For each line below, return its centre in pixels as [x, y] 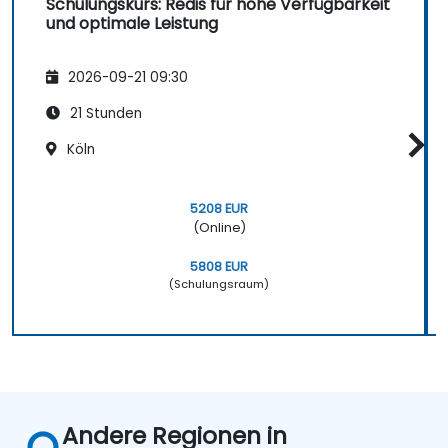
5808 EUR [219, 266]
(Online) [219, 227]
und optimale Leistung [132, 23]
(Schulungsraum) [219, 283]
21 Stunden [104, 114]
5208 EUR [219, 208]
